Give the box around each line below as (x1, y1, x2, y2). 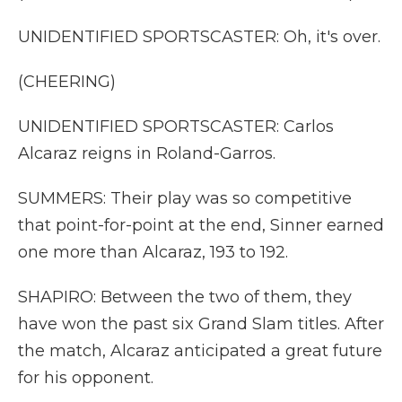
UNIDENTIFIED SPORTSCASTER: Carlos (18, 117, 334, 136)
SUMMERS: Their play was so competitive (18, 188, 352, 208)
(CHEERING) (18, 72, 116, 92)
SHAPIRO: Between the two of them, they (18, 287, 352, 307)
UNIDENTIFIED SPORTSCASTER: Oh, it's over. (18, 27, 380, 47)
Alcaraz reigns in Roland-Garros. (18, 144, 275, 163)
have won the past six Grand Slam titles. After (18, 314, 384, 334)
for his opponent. (18, 368, 153, 388)
